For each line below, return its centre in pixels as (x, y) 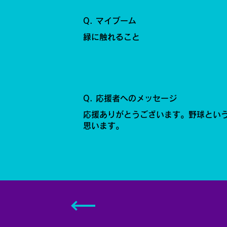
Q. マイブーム (110, 21)
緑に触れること (112, 37)
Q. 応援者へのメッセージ (130, 98)
